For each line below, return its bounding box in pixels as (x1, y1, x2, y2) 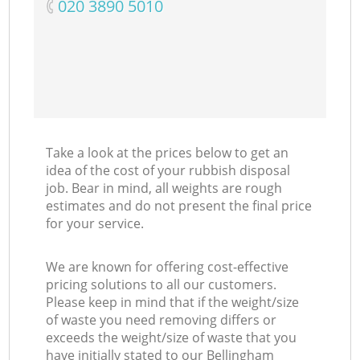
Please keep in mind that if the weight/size (46, 293, 300, 312)
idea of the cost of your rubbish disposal (46, 162, 291, 180)
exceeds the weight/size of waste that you (46, 329, 297, 347)
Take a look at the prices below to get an (46, 144, 289, 162)
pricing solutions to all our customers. (46, 276, 277, 294)
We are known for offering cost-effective (46, 258, 289, 276)
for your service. (46, 215, 145, 233)
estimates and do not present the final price (46, 197, 313, 215)
